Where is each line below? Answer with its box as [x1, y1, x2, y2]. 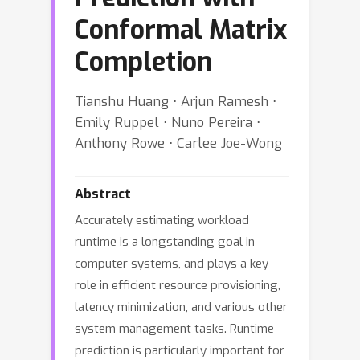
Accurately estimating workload [75, 212, 249, 228]
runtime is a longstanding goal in [75, 234, 255, 250]
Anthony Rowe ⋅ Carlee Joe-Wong [75, 134, 282, 152]
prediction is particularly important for [75, 342, 284, 358]
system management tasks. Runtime [75, 321, 274, 337]
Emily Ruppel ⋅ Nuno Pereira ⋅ [75, 113, 260, 131]
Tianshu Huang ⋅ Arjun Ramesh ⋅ [75, 92, 276, 110]
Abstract [75, 186, 131, 202]
